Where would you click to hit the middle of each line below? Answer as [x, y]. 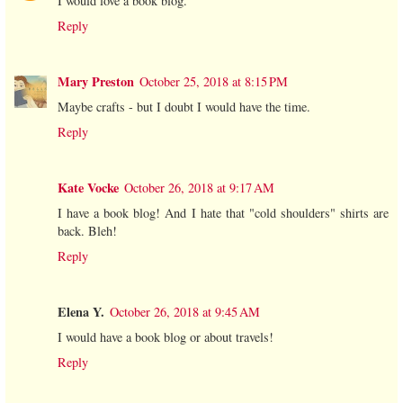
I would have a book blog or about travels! [166, 336]
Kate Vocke [88, 187]
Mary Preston [96, 81]
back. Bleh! [87, 230]
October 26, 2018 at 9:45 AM [185, 311]
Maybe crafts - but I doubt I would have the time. [184, 106]
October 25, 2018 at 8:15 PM [214, 81]
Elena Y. [81, 311]
